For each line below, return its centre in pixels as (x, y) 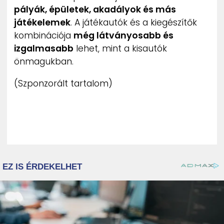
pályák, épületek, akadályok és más (95, 10)
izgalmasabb (44, 49)
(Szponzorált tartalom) (63, 83)
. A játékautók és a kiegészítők (134, 23)
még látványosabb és (123, 36)
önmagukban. (44, 62)
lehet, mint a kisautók (120, 49)
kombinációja (44, 36)
